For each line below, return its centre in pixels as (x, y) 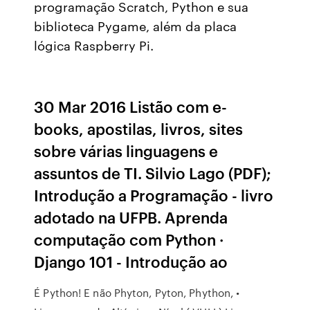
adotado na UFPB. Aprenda (131, 217)
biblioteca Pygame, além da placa (136, 26)
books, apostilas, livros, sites (139, 128)
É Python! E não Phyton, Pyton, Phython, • (137, 293)
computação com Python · (129, 239)
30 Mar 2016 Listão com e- (131, 106)
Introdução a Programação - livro (154, 195)
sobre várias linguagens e (126, 151)
